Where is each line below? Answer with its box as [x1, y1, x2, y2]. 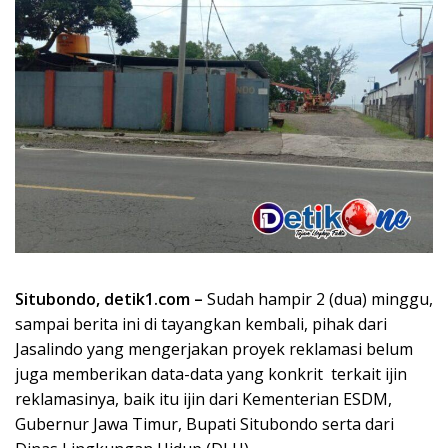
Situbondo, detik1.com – [15, 287, 203, 310]
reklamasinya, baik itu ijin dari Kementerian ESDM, [15, 387, 392, 410]
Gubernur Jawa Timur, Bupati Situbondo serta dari [15, 412, 394, 435]
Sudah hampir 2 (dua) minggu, [203, 287, 433, 310]
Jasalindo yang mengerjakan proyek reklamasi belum [15, 337, 413, 360]
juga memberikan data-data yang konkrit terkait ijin [15, 362, 407, 385]
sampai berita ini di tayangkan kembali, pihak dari [15, 312, 387, 335]
